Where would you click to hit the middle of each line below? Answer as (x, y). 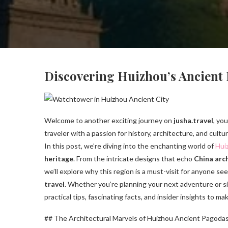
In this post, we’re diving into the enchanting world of (130, 146)
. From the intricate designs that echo (134, 159)
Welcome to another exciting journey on (109, 121)
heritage (59, 159)
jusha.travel (193, 121)
